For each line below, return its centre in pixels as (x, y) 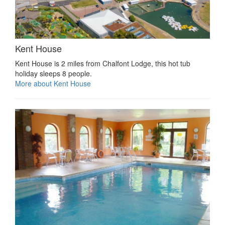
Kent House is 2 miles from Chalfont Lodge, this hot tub (103, 64)
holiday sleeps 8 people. (53, 74)
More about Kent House (53, 84)
